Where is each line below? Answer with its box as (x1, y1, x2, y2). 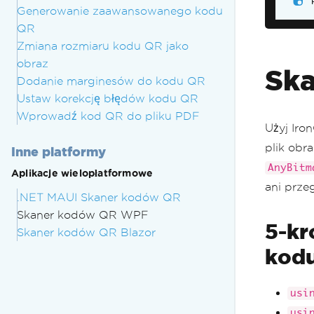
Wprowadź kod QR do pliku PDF (17, 110, 200, 122)
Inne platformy (11, 144, 106, 158)
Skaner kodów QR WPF (17, 209, 149, 221)
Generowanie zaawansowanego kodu (17, 5, 223, 17)
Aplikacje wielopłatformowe (11, 168, 153, 179)
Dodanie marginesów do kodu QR (17, 75, 205, 87)
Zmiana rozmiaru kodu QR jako (17, 40, 189, 52)
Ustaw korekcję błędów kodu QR (17, 93, 198, 104)
